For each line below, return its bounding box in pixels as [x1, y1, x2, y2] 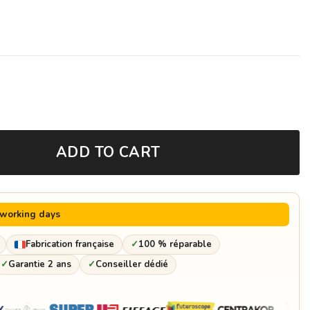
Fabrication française [26, 238, 114, 251]
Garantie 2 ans [8, 258, 71, 271]
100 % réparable [138, 238, 212, 251]
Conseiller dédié [95, 258, 168, 271]
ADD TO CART [55, 143, 161, 163]
